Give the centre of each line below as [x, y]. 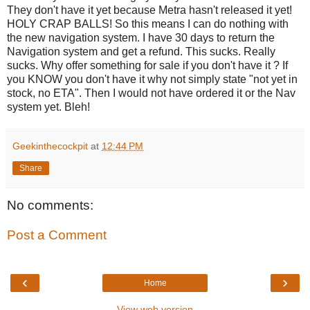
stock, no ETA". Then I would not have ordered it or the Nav [151, 93]
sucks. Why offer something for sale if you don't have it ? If [147, 65]
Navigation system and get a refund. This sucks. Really [141, 51]
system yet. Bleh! [48, 107]
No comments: [50, 205]
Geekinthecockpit [50, 146]
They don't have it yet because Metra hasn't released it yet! [149, 10]
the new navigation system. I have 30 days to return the [141, 37]
